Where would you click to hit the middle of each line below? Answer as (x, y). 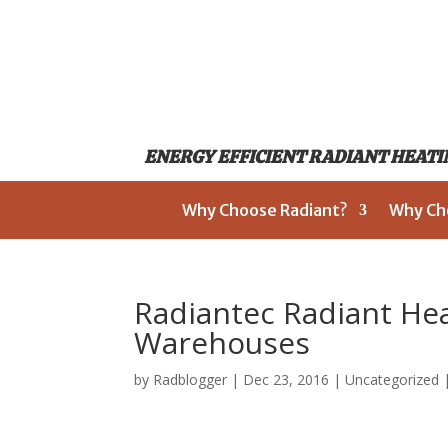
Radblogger (190, 379)
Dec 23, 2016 (286, 379)
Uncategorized (392, 379)
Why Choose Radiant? (264, 210)
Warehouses (222, 342)
